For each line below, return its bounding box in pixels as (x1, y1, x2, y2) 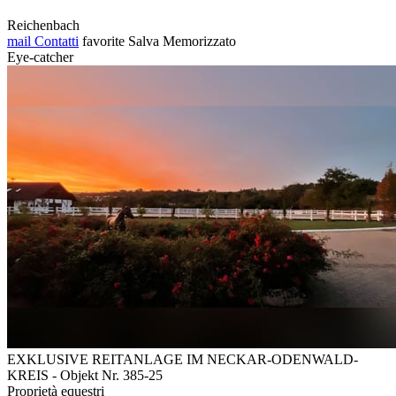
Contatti (31, 33, 79, 49)
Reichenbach (7, 17, 80, 33)
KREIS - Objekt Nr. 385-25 (7, 367, 163, 383)
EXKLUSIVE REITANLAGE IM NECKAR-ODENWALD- (7, 351, 358, 367)
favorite (82, 33, 125, 49)
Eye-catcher (7, 49, 73, 65)
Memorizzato (163, 33, 236, 49)
